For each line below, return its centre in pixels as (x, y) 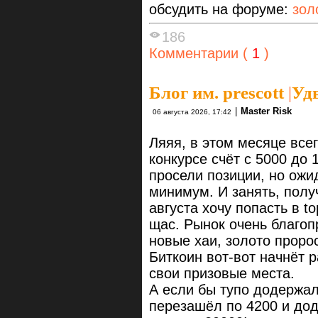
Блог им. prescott (216, 92)
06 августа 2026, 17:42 (192, 111)
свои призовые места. (222, 273)
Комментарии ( (198, 53)
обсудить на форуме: (221, 10)
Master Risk (266, 111)
